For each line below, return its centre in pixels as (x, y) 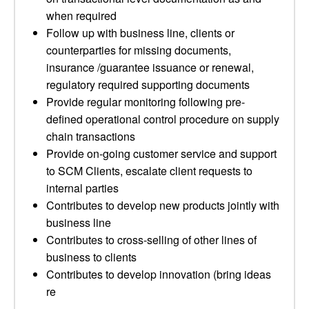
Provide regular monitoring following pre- (146, 102)
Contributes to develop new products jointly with (163, 205)
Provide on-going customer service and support (161, 153)
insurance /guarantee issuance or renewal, (150, 67)
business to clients (91, 257)
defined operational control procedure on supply (163, 119)
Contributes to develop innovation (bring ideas (159, 274)
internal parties (82, 188)
